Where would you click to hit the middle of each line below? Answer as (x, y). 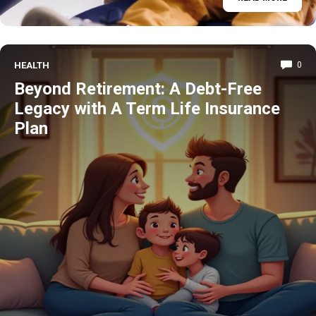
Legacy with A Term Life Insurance (147, 108)
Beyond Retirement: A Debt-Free (138, 89)
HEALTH (32, 65)
